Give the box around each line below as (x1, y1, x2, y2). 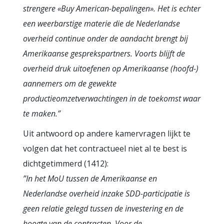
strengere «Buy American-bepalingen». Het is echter (23, 3, 200, 14)
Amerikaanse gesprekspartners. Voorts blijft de (23, 48, 185, 59)
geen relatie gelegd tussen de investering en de (23, 203, 183, 214)
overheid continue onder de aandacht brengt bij (23, 33, 188, 44)
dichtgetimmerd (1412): (23, 158, 108, 169)
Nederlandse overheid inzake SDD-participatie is (23, 188, 190, 199)
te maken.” (23, 108, 60, 119)
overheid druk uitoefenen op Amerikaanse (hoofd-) (23, 63, 198, 74)
